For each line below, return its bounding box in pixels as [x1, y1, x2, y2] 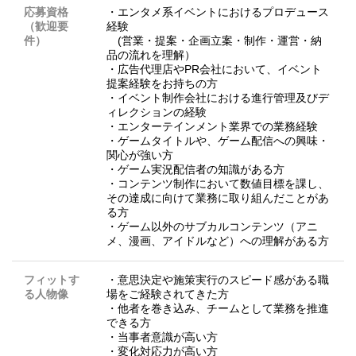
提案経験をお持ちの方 [106, 77, 218, 91]
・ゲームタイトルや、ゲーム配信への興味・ [106, 134, 329, 148]
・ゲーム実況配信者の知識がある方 [106, 163, 284, 176]
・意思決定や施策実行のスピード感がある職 [106, 273, 329, 287]
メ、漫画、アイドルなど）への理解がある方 [106, 234, 329, 248]
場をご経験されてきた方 [106, 288, 229, 301]
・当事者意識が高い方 [106, 331, 218, 344]
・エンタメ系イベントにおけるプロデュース [106, 6, 329, 19]
